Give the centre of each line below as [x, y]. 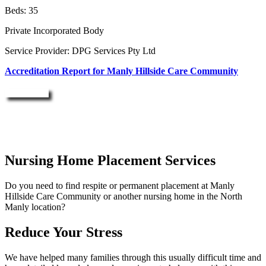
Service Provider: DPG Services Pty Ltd [80, 51]
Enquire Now [27, 93]
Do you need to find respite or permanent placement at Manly [120, 186]
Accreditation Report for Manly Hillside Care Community [121, 71]
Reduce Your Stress [64, 232]
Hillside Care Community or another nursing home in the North [123, 197]
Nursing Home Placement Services [110, 161]
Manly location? [35, 207]
